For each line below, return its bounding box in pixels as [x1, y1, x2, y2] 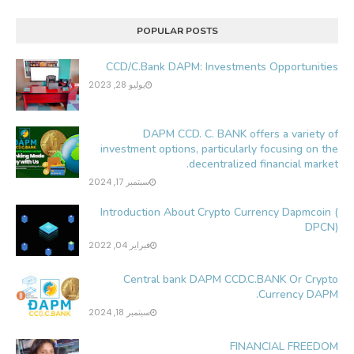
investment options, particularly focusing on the [100, 141, 338, 157]
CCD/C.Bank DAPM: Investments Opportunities [106, 59, 338, 75]
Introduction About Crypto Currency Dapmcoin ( [100, 205, 338, 220]
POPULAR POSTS [136, 24, 218, 38]
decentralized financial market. [189, 156, 338, 172]
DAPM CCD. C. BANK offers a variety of [143, 126, 338, 142]
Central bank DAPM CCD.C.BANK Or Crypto [123, 272, 338, 288]
